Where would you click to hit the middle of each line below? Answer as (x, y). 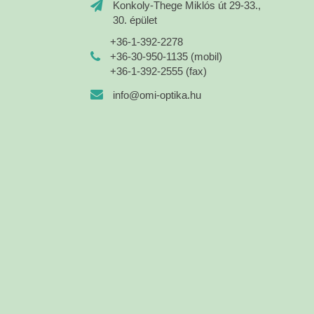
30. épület (135, 20)
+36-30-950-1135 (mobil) (166, 57)
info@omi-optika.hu (157, 95)
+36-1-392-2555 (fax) (158, 71)
